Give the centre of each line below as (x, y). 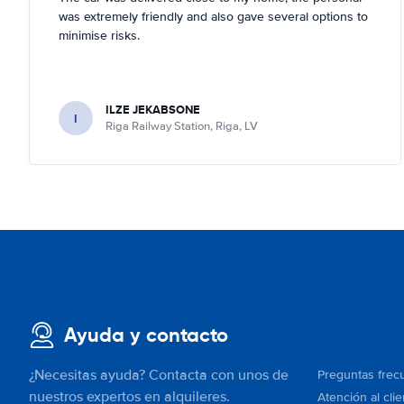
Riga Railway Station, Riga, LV (182, 126)
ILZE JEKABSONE (153, 110)
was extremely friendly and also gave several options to (213, 17)
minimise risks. (99, 36)
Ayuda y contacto (146, 335)
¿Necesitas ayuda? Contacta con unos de (159, 375)
